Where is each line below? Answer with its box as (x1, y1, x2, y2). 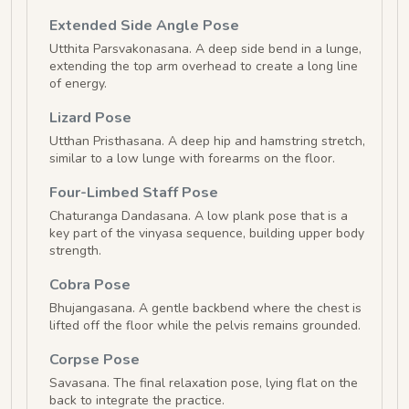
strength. (49, 242, 101, 260)
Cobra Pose (49, 275, 131, 296)
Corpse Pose (49, 350, 140, 371)
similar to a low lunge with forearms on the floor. (49, 150, 335, 168)
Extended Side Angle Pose (49, 16, 239, 37)
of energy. (49, 75, 107, 93)
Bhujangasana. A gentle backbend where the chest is (49, 299, 362, 318)
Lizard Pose (49, 108, 131, 129)
